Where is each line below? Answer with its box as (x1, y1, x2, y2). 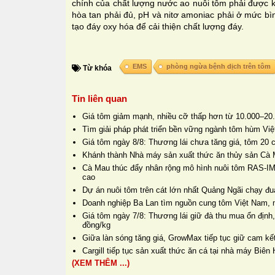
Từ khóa (81, 63, 112, 72)
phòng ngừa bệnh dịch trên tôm (166, 62, 271, 70)
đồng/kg (82, 220, 110, 230)
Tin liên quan (72, 93, 127, 104)
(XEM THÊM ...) (72, 258, 130, 268)
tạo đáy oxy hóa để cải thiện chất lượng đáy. (72, 21, 244, 31)
